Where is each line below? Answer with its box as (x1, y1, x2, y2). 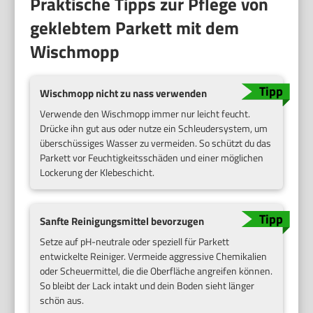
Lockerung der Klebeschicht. (40, 165, 155, 180)
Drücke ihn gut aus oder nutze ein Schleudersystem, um (40, 121, 268, 136)
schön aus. (40, 292, 85, 307)
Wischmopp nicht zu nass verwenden (40, 85, 208, 102)
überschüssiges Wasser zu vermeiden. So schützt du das (40, 136, 272, 151)
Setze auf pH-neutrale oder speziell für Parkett (40, 233, 230, 249)
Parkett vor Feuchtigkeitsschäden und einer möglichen (40, 150, 264, 166)
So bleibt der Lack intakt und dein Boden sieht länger (40, 277, 255, 293)
